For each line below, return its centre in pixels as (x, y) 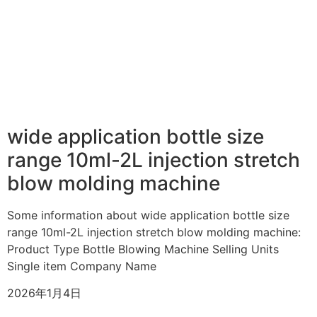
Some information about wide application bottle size (148, 215)
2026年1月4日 (44, 293)
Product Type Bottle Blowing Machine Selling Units (143, 249)
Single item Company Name (82, 266)
